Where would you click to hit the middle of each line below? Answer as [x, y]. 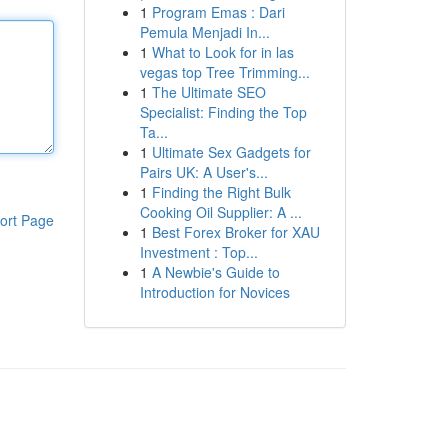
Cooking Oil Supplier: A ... [220, 212]
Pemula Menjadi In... [204, 32]
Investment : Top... [198, 252]
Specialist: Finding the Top [223, 112]
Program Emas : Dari [218, 12]
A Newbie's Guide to [215, 272]
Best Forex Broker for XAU [235, 232]
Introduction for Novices [214, 292]
